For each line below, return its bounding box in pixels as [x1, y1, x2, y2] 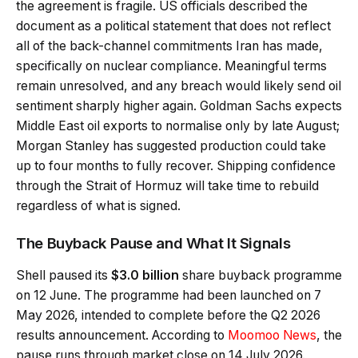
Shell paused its [16, 267, 111, 283]
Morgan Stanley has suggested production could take [16, 138, 326, 154]
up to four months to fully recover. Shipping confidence [16, 158, 336, 174]
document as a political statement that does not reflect [16, 18, 331, 34]
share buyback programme [179, 267, 342, 283]
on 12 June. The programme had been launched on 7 [16, 287, 321, 303]
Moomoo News [228, 327, 316, 343]
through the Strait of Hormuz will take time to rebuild [16, 178, 319, 194]
